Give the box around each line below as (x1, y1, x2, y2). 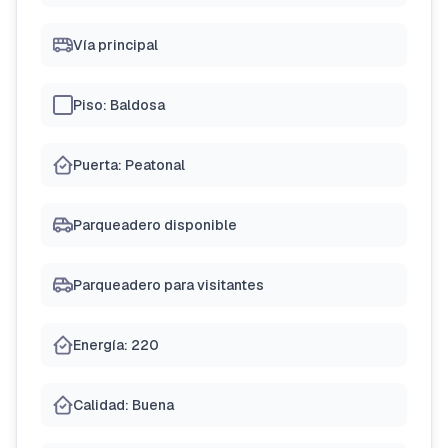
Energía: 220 (73, 336, 159, 354)
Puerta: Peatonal (73, 156, 185, 174)
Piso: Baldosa (73, 96, 165, 114)
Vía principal (73, 36, 158, 54)
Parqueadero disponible (73, 216, 237, 234)
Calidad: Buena (73, 396, 174, 414)
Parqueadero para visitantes (73, 276, 264, 294)
